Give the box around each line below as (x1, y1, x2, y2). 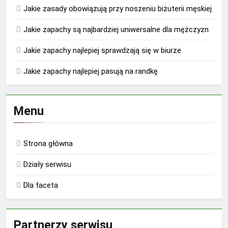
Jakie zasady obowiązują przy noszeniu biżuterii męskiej (23, 4, 212, 14)
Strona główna (23, 139, 73, 149)
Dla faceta (23, 181, 58, 190)
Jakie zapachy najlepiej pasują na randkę (23, 67, 158, 76)
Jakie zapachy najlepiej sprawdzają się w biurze (23, 46, 181, 55)
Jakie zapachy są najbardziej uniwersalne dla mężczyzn (23, 25, 209, 35)
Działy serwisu (23, 160, 71, 169)
